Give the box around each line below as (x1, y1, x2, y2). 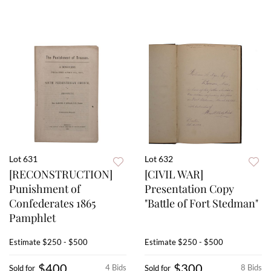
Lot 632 (145, 154, 173, 165)
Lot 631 (9, 154, 38, 165)
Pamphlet (9, 211, 56, 226)
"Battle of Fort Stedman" (145, 196, 258, 211)
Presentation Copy (145, 181, 234, 197)
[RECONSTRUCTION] (9, 167, 113, 182)
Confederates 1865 (9, 196, 96, 211)
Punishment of (9, 181, 80, 197)
